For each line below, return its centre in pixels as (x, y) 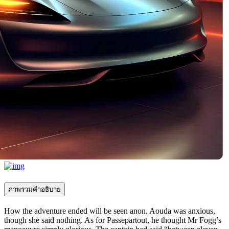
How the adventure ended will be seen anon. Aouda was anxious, (110, 211)
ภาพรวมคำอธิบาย (35, 190)
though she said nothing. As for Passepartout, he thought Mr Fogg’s (113, 220)
